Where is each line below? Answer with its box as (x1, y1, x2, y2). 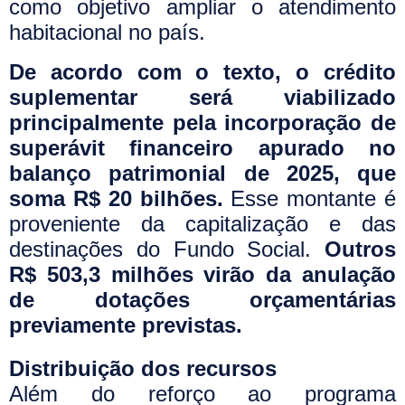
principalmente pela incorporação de (9, 109, 396, 135)
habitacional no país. (9, 20, 205, 45)
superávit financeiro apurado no (9, 135, 396, 160)
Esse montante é (231, 185, 397, 211)
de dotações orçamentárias (9, 287, 396, 312)
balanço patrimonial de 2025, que (9, 160, 396, 185)
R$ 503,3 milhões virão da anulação (9, 261, 396, 287)
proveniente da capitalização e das (9, 211, 396, 236)
